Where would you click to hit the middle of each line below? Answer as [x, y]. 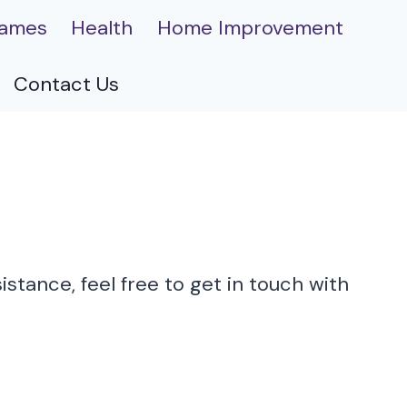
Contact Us [66, 84]
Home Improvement [250, 28]
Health [102, 28]
